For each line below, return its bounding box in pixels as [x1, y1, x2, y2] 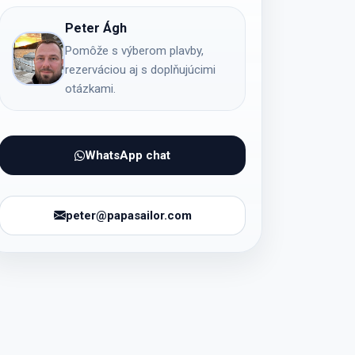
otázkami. [65, 81, 116, 96]
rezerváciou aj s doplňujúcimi [65, 62, 216, 77]
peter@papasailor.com [65, 208, 192, 223]
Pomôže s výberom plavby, [65, 43, 204, 58]
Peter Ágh [65, 20, 128, 36]
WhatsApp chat [85, 148, 171, 163]
